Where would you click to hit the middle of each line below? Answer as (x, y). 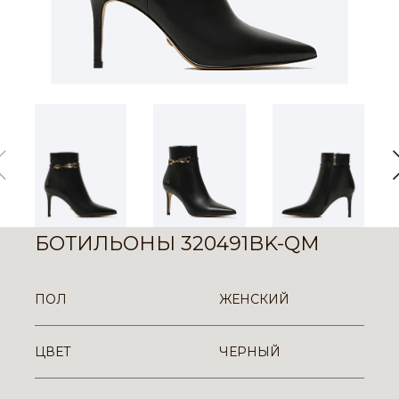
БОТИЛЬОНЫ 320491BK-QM (177, 243)
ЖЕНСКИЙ (254, 299)
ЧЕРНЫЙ (250, 351)
